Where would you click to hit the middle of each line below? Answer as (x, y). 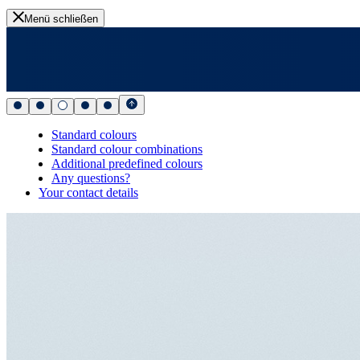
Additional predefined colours (127, 163)
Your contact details (88, 192)
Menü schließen (61, 18)
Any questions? (91, 178)
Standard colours (94, 134)
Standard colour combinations (127, 149)
